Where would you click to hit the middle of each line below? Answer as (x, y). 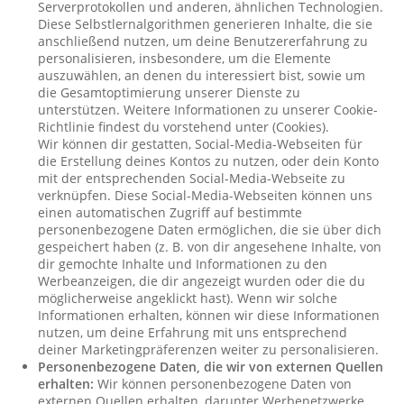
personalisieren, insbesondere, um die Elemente (185, 58)
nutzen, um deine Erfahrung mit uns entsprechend (193, 332)
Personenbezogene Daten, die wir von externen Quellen (211, 367)
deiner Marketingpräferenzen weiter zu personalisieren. (209, 349)
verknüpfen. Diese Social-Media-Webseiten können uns (206, 195)
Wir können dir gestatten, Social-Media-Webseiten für (201, 144)
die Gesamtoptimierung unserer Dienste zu (170, 92)
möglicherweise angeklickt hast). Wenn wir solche (188, 298)
